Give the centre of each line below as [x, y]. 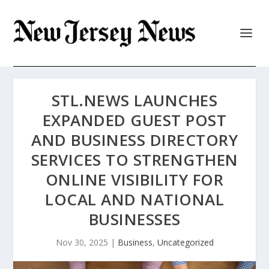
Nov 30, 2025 [82, 242]
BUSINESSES [134, 219]
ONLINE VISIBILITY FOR [134, 180]
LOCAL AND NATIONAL [134, 199]
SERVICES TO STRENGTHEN [134, 160]
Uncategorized [185, 242]
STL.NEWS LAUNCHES [134, 100]
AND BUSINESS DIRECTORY [134, 140]
